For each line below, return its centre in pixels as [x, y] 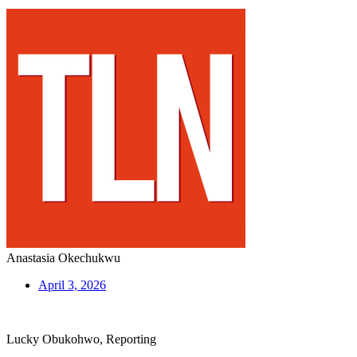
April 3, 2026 [72, 284]
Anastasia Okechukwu [63, 257]
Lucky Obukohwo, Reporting [81, 339]
